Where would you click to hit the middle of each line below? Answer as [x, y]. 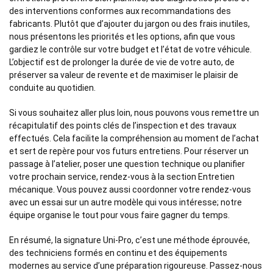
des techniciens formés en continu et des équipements [118, 253]
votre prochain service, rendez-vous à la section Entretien [122, 176]
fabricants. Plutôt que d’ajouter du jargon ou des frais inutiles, [129, 23]
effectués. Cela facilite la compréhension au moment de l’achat [134, 138]
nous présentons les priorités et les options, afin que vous [122, 36]
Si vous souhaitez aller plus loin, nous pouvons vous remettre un [134, 112]
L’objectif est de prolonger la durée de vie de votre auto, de [122, 62]
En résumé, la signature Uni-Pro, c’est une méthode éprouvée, [129, 240]
